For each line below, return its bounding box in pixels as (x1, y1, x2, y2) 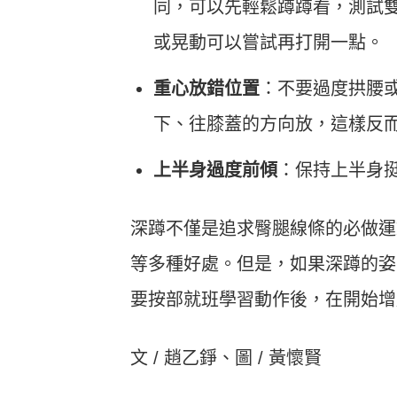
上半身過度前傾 (153, 160, 277, 180)
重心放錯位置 (153, 78, 260, 98)
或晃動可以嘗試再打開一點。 (153, 32, 384, 52)
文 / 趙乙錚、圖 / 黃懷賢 (130, 347, 322, 368)
